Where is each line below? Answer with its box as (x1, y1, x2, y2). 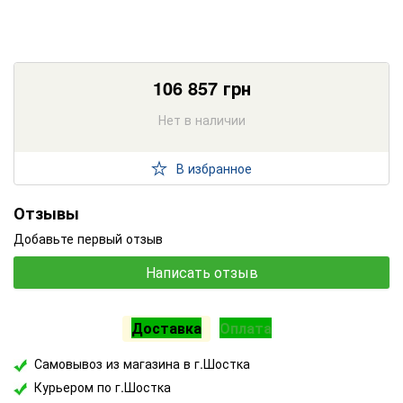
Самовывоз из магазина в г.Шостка (34, 354, 250, 373)
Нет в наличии (157, 111, 246, 130)
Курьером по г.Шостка (34, 378, 171, 397)
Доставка (131, 318, 201, 339)
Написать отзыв (145, 262, 258, 283)
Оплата (219, 318, 272, 339)
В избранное (176, 158, 252, 177)
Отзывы (13, 201, 79, 226)
